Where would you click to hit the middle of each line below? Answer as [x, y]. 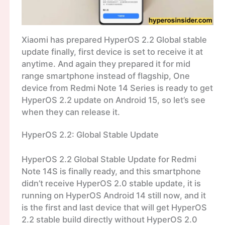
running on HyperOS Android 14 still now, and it [114, 195]
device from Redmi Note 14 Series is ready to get [117, 88]
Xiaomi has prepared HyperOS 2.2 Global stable [114, 39]
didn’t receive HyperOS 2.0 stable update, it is [111, 183]
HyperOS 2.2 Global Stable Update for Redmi [109, 159]
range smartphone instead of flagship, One [105, 76]
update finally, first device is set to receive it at [112, 51]
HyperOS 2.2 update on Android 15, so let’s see [113, 100]
